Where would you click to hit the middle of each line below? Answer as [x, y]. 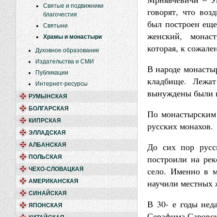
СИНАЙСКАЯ [48, 193]
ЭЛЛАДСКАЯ [47, 133]
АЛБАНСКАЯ [47, 145]
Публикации [52, 73]
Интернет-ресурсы [62, 84]
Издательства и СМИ [65, 62]
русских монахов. [180, 126]
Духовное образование [67, 50]
